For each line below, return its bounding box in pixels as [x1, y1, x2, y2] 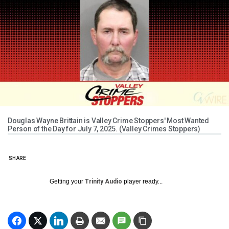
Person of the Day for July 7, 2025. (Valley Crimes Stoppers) [8, 125, 200, 133]
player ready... [122, 178, 163, 186]
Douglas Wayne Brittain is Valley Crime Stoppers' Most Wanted [8, 117, 209, 125]
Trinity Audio [85, 178, 122, 186]
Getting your [50, 178, 85, 186]
